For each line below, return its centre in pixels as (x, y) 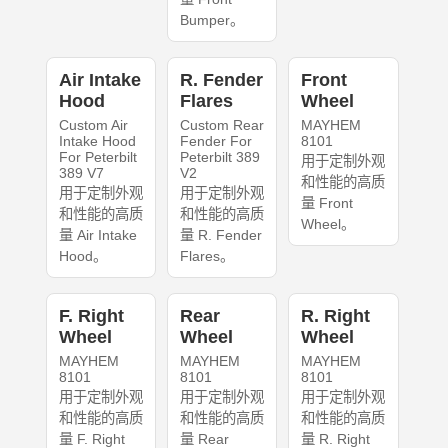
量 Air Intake (97, 235)
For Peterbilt (97, 157)
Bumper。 (211, 20)
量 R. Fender (220, 235)
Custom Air (93, 125)
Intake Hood (97, 141)
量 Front (327, 203)
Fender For (215, 141)
